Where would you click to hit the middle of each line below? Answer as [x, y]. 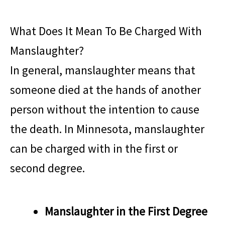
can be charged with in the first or [94, 149]
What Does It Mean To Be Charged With [106, 31]
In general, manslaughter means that [103, 70]
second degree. [47, 168]
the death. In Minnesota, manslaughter [107, 129]
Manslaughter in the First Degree [126, 211]
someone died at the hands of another [105, 90]
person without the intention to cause [105, 109]
